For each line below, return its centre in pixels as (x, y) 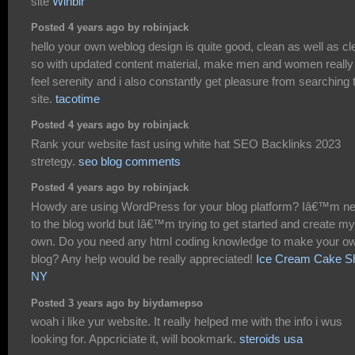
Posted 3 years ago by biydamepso (117, 303)
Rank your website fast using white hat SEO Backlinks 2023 (186, 143)
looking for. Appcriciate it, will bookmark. (135, 338)
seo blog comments (130, 161)
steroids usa (271, 338)
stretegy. (55, 161)
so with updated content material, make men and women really (192, 63)
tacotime (78, 98)
